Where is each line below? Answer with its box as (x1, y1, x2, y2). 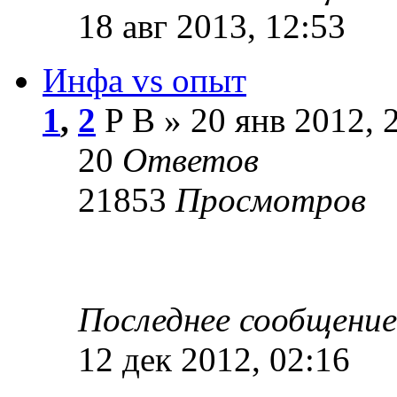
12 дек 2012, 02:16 (78, 339, 350, 378)
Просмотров (175, 180, 366, 219)
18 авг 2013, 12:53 (78, 6, 346, 45)
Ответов (122, 140, 259, 179)
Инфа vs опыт (43, 60, 246, 99)
